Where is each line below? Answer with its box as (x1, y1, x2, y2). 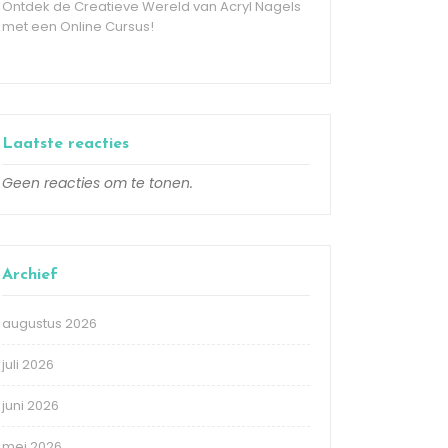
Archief (2, 267, 58, 284)
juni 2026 (2, 396, 59, 416)
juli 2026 (2, 355, 54, 375)
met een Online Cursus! (2, 17, 154, 37)
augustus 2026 (2, 314, 97, 334)
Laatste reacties (2, 136, 129, 153)
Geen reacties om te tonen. (2, 173, 193, 194)
